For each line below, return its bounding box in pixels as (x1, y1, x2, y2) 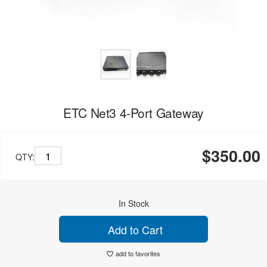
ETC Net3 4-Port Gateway (63, 104, 204, 122)
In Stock (118, 197, 149, 209)
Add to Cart (104, 221, 163, 237)
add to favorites (116, 249, 160, 258)
